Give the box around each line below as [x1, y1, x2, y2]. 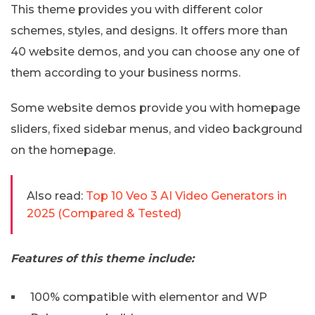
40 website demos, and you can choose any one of [11, 45, 300, 59]
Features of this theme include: [11, 252, 194, 266]
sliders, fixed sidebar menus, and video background [11, 122, 302, 136]
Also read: [27, 189, 83, 203]
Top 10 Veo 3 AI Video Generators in [86, 189, 287, 203]
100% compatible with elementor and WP [30, 290, 267, 304]
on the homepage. [11, 143, 115, 157]
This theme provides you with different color [11, 3, 263, 17]
